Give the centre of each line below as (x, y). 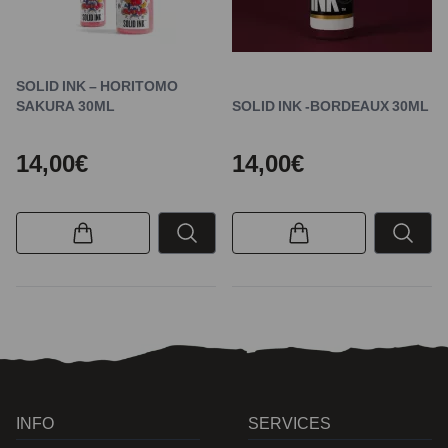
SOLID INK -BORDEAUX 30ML (330, 105)
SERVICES (289, 423)
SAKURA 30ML (65, 105)
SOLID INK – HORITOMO (97, 85)
